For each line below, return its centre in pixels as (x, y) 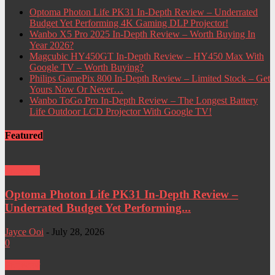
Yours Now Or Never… (76, 89)
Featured (24, 135)
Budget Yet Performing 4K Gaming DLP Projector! (129, 23)
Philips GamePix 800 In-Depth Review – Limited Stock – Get (150, 78)
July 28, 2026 (78, 231)
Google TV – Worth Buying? (87, 67)
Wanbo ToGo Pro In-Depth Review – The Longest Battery (144, 100)
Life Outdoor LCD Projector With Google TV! (121, 111)
